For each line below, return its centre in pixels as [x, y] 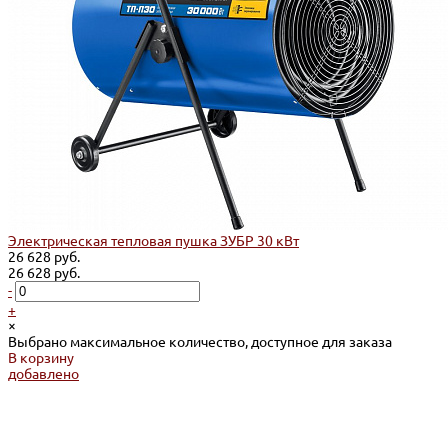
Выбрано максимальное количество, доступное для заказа [200, 342]
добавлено [43, 374]
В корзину [41, 358]
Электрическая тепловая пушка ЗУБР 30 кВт [153, 241]
